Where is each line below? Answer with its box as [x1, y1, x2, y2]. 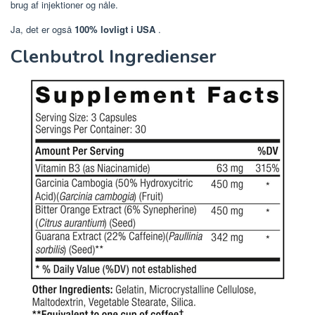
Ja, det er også [11, 22, 75, 36]
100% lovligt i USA [75, 22, 155, 36]
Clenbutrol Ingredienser [11, 44, 217, 69]
